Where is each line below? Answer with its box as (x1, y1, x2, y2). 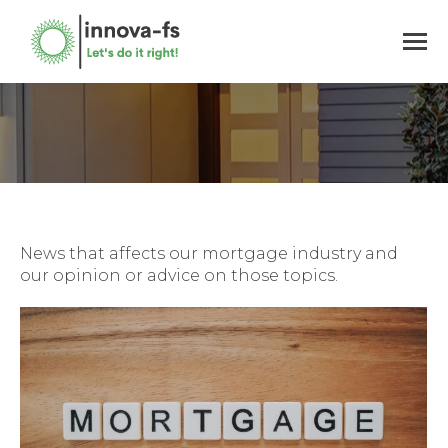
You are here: (224, 133, 332, 153)
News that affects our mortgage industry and (20, 243, 398, 263)
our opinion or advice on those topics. (20, 265, 338, 285)
